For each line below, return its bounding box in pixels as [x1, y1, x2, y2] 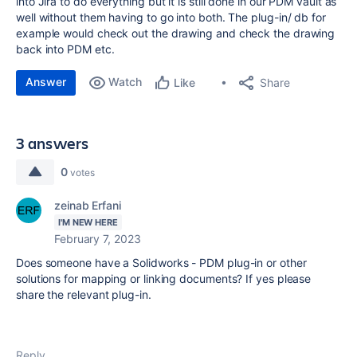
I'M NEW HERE [58, 217, 118, 228]
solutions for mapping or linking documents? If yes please [16, 272, 312, 285]
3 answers [16, 132, 89, 154]
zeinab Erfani [54, 198, 121, 212]
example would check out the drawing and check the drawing [16, 26, 335, 40]
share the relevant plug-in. [16, 288, 151, 301]
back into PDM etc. [16, 42, 115, 56]
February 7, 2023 [54, 232, 141, 245]
